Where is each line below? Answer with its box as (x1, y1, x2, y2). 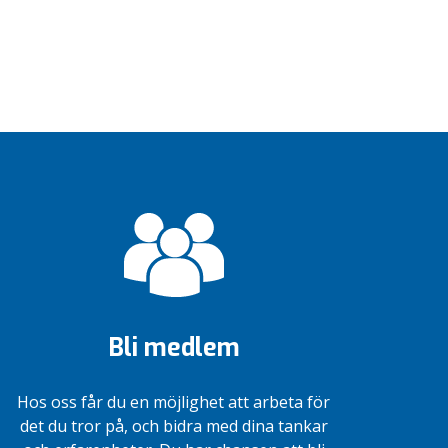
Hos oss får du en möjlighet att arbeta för (17, 391, 331, 413)
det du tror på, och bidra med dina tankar (19, 415, 328, 437)
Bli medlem (107, 331, 240, 364)
